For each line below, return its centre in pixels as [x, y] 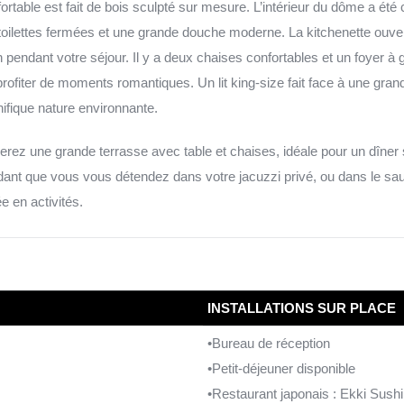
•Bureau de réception [268, 343]
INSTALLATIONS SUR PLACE [301, 308]
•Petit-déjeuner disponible [281, 368]
